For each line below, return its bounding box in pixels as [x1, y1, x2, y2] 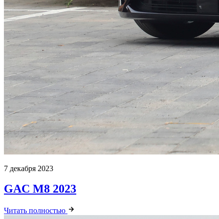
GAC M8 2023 [4, 182, 76, 196]
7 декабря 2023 [4, 164, 53, 173]
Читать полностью [4, 206, 67, 215]
